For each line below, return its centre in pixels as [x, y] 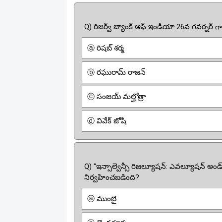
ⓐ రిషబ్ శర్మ [106, 48]
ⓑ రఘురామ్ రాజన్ [116, 72]
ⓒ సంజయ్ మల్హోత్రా [116, 97]
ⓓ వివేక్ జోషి [107, 121]
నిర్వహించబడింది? [112, 177]
